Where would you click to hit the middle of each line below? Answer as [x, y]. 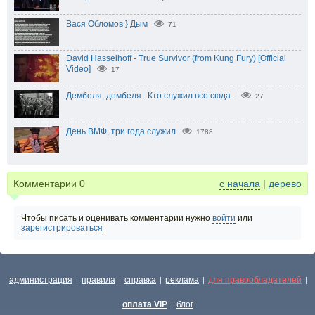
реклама [182, 280]
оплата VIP [144, 304]
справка [140, 280]
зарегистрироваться [62, 227]
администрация [41, 280]
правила [98, 280]
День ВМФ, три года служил [121, 131]
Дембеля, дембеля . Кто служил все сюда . [150, 95]
